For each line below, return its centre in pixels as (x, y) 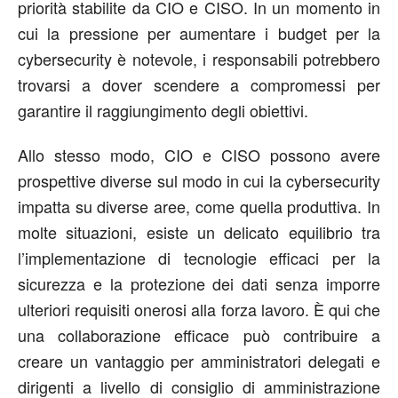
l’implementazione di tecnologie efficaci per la (199, 257)
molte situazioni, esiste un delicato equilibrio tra (199, 231)
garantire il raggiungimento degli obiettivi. (163, 110)
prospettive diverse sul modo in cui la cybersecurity (199, 180)
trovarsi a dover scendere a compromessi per (199, 84)
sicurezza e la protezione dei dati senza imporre (199, 283)
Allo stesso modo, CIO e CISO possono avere (199, 154)
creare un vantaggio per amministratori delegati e (199, 360)
